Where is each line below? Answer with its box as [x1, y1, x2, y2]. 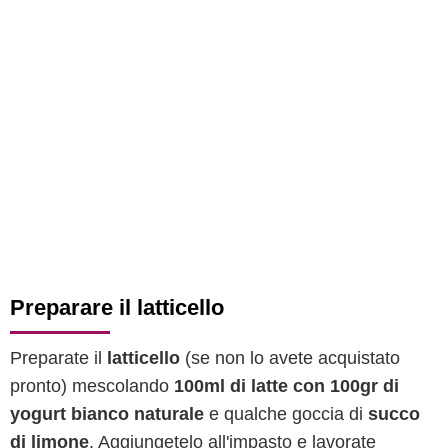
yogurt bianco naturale [10, 404, 204, 424]
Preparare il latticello [10, 295, 224, 320]
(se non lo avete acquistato [180, 348, 400, 368]
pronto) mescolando [10, 376, 174, 396]
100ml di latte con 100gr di [174, 376, 399, 396]
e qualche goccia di [204, 404, 368, 424]
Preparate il [10, 348, 107, 368]
